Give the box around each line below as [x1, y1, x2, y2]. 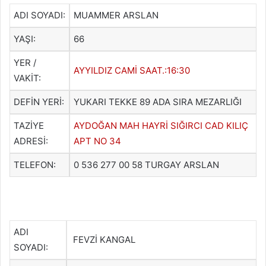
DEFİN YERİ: [14, 96, 64, 107]
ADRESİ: [14, 135, 48, 147]
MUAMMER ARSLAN [74, 9, 159, 21]
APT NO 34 [74, 135, 121, 147]
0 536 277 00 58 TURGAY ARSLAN [74, 159, 219, 170]
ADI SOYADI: [14, 9, 65, 21]
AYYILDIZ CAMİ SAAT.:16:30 [74, 64, 190, 76]
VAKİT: [14, 72, 41, 84]
